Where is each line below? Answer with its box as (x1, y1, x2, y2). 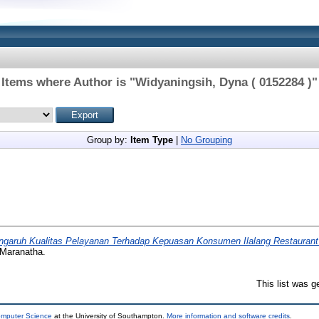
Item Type (130, 135, 173, 145)
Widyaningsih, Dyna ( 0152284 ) (135, 75, 312, 89)
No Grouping (180, 135, 232, 145)
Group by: (86, 135, 130, 145)
